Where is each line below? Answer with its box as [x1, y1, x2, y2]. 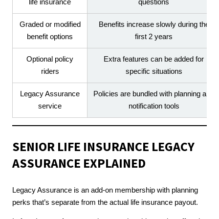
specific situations [125, 67, 182, 76]
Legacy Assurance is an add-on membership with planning [12, 186, 198, 194]
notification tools [128, 102, 179, 110]
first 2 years [135, 33, 173, 41]
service [38, 102, 62, 110]
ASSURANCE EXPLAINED [12, 155, 146, 172]
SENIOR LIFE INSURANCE [12, 139, 149, 155]
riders [41, 67, 59, 76]
